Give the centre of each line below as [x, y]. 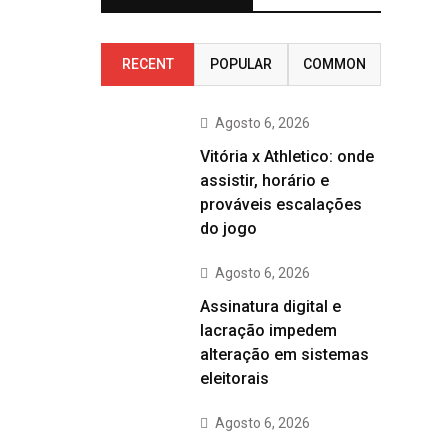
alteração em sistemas [284, 354]
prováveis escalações [281, 204]
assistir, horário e [264, 180]
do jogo [228, 228]
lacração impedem [268, 330]
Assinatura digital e [270, 306]
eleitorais [234, 378]
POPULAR [240, 64]
